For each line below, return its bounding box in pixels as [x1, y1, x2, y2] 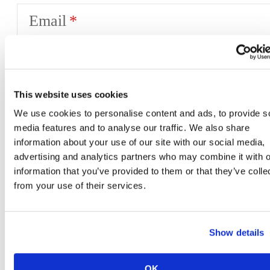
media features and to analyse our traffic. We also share [14, 122, 250, 133]
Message [29, 213, 84, 231]
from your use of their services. [14, 180, 146, 191]
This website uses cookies [14, 89, 128, 99]
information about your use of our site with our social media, [14, 137, 265, 148]
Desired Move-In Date [29, 131, 172, 149]
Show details [209, 227, 265, 237]
